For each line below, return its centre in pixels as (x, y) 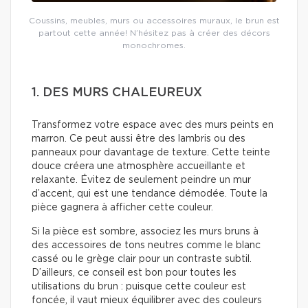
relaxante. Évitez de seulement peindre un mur (141, 180)
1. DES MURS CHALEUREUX (117, 92)
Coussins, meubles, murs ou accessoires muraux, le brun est (154, 20)
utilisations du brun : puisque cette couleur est (139, 286)
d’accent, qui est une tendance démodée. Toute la (150, 194)
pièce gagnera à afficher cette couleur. (122, 207)
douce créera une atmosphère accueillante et (139, 166)
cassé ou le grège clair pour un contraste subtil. (142, 259)
